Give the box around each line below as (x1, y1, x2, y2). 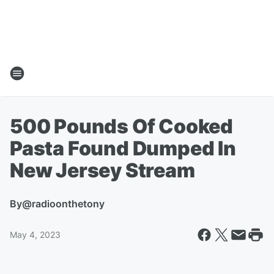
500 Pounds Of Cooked (10, 114, 233, 138)
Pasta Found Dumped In (10, 136, 236, 160)
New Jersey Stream (10, 158, 195, 182)
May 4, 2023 (10, 229, 61, 240)
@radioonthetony (22, 198, 105, 210)
